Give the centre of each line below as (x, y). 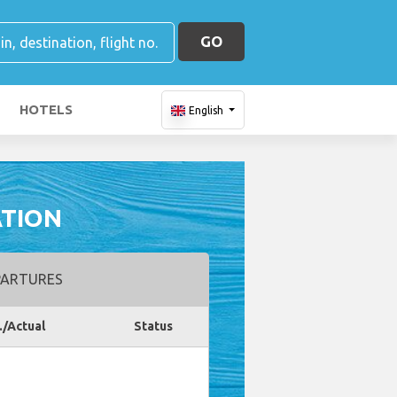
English (206, 110)
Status (153, 326)
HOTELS (46, 109)
